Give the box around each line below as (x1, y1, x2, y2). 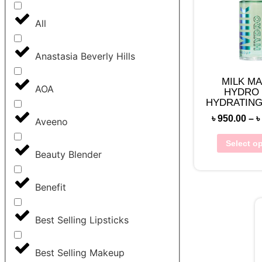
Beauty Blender (35, 149, 102, 161)
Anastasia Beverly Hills (35, 50, 135, 63)
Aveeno (35, 116, 68, 128)
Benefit (35, 181, 66, 194)
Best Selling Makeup (35, 247, 125, 259)
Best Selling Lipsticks (35, 214, 129, 226)
